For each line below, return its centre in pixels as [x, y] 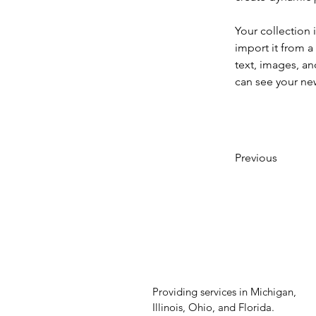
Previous [256, 158]
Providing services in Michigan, [224, 292]
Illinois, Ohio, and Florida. [213, 307]
